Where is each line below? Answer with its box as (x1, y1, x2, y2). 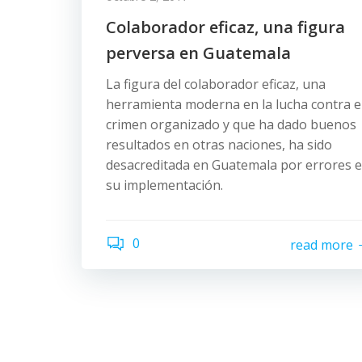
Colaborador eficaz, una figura (106, 16, 345, 38)
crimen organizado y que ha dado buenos (106, 116, 356, 133)
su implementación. (106, 176, 223, 194)
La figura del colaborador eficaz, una (106, 75, 326, 93)
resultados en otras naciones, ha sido (106, 136, 332, 154)
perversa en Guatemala (106, 42, 291, 64)
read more (290, 235, 353, 254)
